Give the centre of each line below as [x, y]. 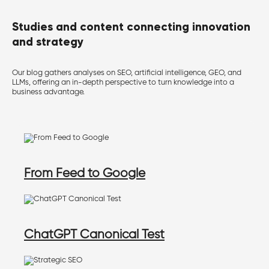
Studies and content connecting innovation [131, 27]
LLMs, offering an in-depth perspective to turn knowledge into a [123, 82]
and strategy [48, 42]
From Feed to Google [85, 174]
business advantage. [48, 92]
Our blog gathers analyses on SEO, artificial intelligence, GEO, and [127, 73]
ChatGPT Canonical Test [94, 235]
